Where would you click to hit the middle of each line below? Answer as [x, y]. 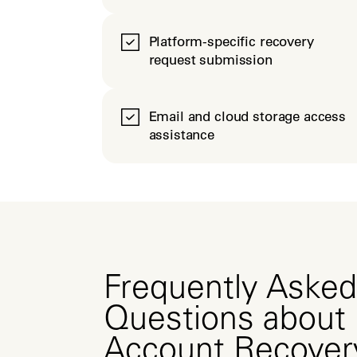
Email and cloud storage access [247, 116]
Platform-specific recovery [231, 41]
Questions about [224, 322]
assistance [181, 135]
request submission [210, 60]
